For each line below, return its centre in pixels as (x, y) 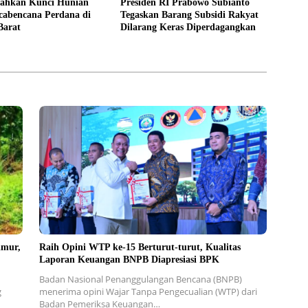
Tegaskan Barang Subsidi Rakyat (190, 15)
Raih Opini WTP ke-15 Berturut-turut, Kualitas (140, 247)
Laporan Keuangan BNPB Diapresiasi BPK (129, 259)
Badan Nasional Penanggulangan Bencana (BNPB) (141, 279)
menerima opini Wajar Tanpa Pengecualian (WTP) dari (148, 291)
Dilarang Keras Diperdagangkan (188, 27)
